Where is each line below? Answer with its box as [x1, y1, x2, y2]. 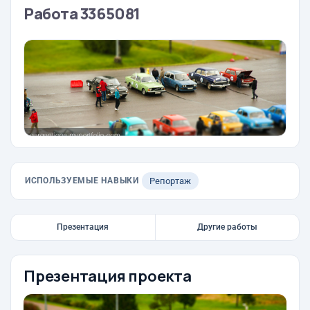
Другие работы [197, 222, 257, 232]
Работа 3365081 [24, 3, 140, 24]
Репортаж [149, 176, 191, 186]
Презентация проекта [24, 266, 192, 286]
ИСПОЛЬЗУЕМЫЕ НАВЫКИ [25, 176, 139, 185]
